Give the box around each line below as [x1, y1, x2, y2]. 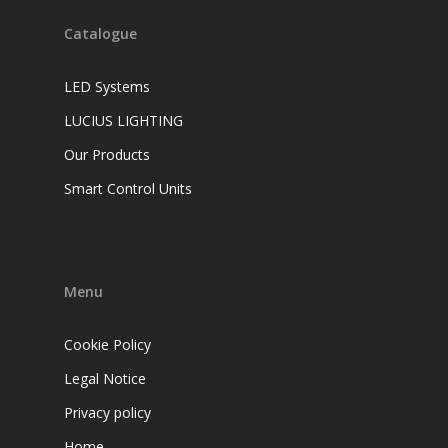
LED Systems [64, 76, 150, 96]
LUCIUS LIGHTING [64, 110, 183, 130]
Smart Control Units [64, 178, 192, 198]
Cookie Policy [64, 334, 151, 354]
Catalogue [64, 23, 137, 43]
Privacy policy [64, 402, 151, 422]
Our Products [64, 144, 150, 164]
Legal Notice [64, 368, 146, 388]
